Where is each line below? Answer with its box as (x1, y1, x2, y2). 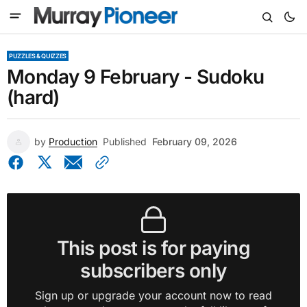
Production (49, 136, 97, 147)
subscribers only (80, 259, 227, 282)
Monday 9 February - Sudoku (7, 65, 265, 88)
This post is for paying (56, 236, 251, 260)
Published (103, 136, 147, 147)
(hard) (7, 86, 60, 109)
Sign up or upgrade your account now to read (35, 288, 272, 302)
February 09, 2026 (152, 136, 237, 147)
